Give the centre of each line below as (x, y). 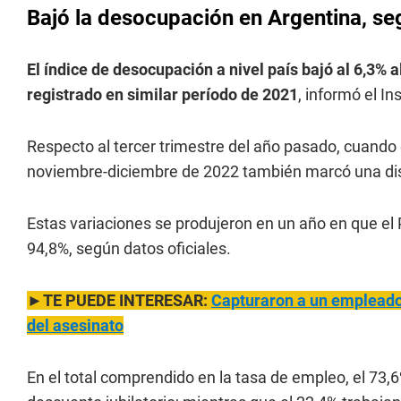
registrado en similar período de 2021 (162, 94)
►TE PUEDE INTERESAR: (119, 300)
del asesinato (75, 325)
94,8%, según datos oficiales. (129, 248)
